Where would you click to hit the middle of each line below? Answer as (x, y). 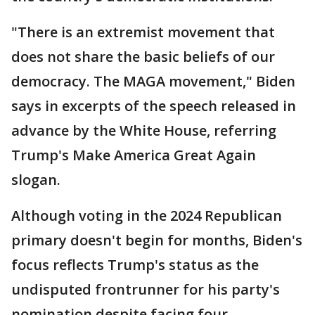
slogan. (36, 180)
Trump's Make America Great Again (134, 155)
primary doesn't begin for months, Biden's (157, 240)
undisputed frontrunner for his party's (146, 289)
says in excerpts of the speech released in (154, 106)
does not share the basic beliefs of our (143, 57)
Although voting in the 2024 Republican (147, 216)
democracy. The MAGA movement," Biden (153, 81)
